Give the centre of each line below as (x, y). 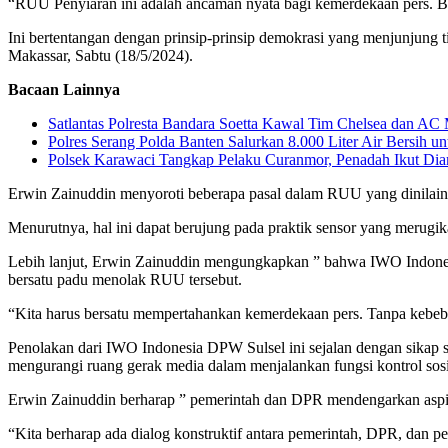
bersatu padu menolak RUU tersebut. (125, 279)
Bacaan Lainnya (64, 89)
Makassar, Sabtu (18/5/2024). (100, 55)
